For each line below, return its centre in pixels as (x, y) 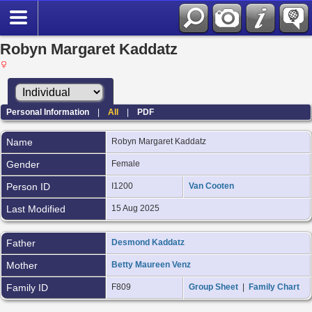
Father (21, 243)
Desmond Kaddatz (148, 242)
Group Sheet (213, 287)
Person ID (28, 186)
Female (127, 163)
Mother (22, 265)
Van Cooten (211, 186)
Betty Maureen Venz (151, 264)
